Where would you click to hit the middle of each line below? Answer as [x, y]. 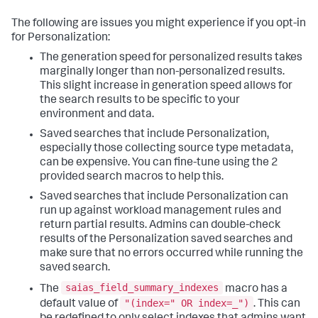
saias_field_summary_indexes [142, 288]
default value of [80, 304]
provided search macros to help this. [132, 177]
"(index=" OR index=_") [187, 303]
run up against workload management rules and [160, 211]
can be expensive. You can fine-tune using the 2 [159, 163]
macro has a [255, 289]
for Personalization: [61, 38]
